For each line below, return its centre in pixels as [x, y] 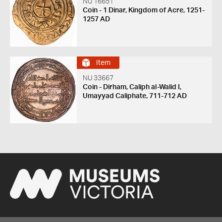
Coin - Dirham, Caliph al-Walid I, [132, 87]
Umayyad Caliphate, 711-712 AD [135, 96]
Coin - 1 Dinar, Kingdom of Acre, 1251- [143, 11]
